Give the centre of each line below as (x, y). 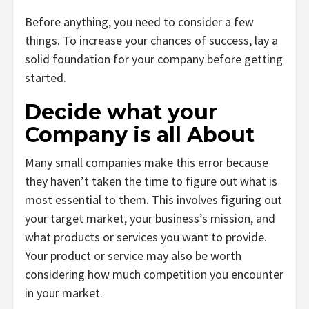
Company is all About (140, 135)
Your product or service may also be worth (133, 256)
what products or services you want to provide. (146, 237)
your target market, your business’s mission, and (150, 219)
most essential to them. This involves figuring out (153, 200)
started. (46, 78)
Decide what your (121, 112)
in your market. (64, 293)
